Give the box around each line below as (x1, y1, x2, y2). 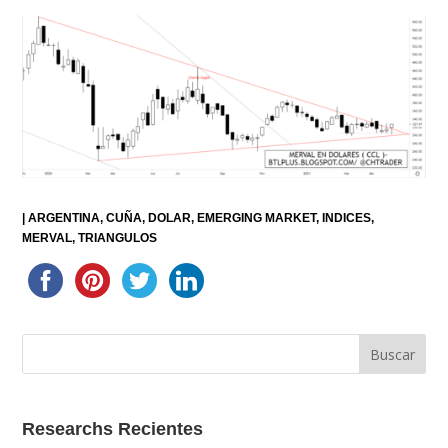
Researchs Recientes (22, 419, 204, 440)
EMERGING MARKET (197, 210, 317, 225)
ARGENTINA (28, 210, 101, 225)
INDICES (322, 210, 372, 225)
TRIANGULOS (78, 230, 158, 245)
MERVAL (22, 230, 73, 245)
